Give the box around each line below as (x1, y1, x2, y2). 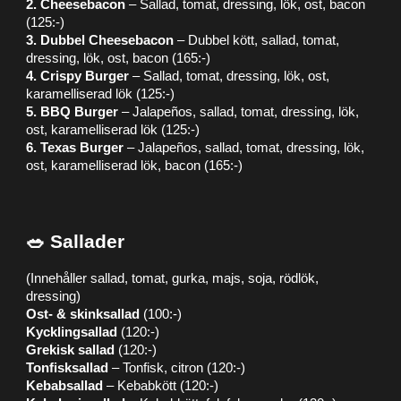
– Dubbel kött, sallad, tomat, (174, 33, 340, 47)
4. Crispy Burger (26, 69, 130, 83)
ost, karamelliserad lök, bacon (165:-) (26, 158, 243, 173)
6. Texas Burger (26, 141, 124, 155)
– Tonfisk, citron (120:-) (108, 361, 246, 375)
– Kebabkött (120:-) (103, 379, 219, 393)
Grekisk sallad (26, 343, 115, 357)
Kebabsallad (26, 379, 104, 393)
